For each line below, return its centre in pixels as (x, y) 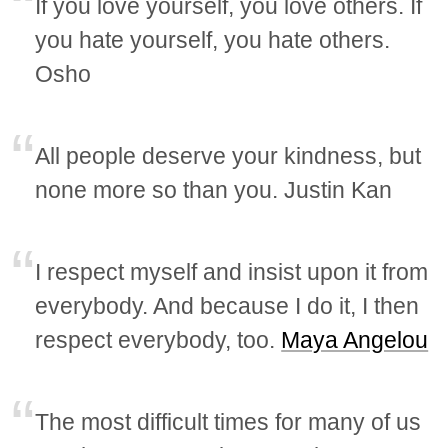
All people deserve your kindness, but (228, 156)
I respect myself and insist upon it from (232, 272)
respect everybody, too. (158, 340)
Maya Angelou (355, 340)
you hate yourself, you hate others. (213, 40)
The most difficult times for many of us (228, 422)
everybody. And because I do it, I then (227, 306)
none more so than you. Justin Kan (214, 190)
